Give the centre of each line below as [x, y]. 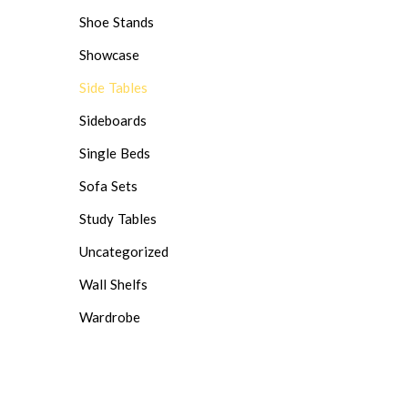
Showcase [109, 54]
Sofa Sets [108, 185]
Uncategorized [124, 251]
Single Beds [115, 153]
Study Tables [118, 218]
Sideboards [113, 120]
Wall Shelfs [113, 284]
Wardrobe [110, 316]
